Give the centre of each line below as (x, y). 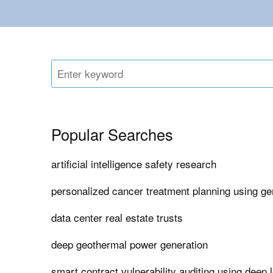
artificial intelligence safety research (134, 164)
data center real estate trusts (117, 218)
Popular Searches (112, 134)
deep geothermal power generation (130, 244)
